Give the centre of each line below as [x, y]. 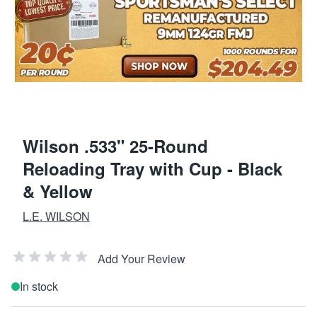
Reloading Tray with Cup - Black [152, 168]
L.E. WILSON [56, 216]
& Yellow [58, 191]
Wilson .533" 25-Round [115, 145]
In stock [39, 286]
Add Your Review [142, 258]
